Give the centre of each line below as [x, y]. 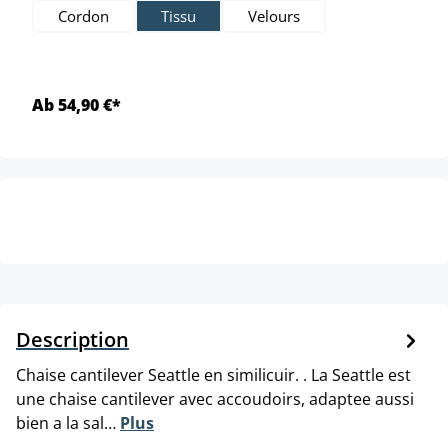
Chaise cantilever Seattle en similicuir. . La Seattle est [213, 375]
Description [72, 340]
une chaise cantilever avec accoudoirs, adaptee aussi [215, 399]
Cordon [83, 16]
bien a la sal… [68, 423]
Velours [274, 16]
